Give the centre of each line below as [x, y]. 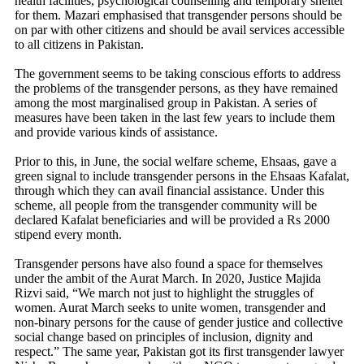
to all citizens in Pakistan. [81, 44]
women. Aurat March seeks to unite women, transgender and [170, 308]
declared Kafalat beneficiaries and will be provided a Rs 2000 [172, 220]
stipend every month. [70, 234]
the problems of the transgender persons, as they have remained [176, 88]
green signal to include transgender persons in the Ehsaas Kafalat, [182, 176]
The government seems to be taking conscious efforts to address [178, 74]
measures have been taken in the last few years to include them [175, 117]
